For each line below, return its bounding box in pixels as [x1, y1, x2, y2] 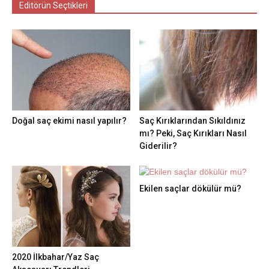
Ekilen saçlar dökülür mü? [139, 183, 241, 193]
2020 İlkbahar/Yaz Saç [12, 252, 99, 262]
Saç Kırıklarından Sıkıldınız [139, 115, 246, 125]
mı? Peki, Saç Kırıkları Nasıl [139, 128, 247, 138]
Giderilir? [139, 141, 177, 151]
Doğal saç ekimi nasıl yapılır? [12, 115, 127, 125]
